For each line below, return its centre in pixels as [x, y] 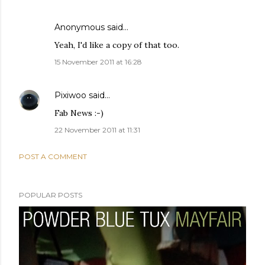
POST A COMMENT [53, 156]
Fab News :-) [79, 113]
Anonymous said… [91, 27]
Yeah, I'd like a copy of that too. [117, 45]
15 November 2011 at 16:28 [98, 62]
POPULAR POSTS [51, 195]
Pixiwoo [70, 95]
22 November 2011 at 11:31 [97, 130]
